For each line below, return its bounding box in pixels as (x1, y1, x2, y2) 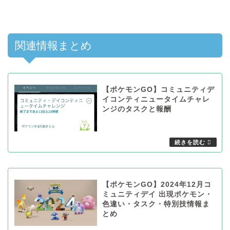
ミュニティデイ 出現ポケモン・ (102, 190, 213, 198)
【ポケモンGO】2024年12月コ (102, 180, 212, 188)
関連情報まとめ (15, 40, 92, 52)
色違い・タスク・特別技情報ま (102, 200, 210, 208)
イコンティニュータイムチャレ (102, 95, 210, 104)
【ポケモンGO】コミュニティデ (102, 86, 215, 94)
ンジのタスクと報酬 (102, 105, 171, 113)
